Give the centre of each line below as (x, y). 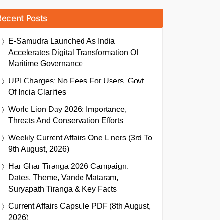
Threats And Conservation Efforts (66, 121)
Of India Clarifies (37, 92)
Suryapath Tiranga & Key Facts (63, 189)
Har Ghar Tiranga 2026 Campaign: (69, 166)
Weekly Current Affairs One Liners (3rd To (80, 138)
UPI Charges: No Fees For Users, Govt (76, 81)
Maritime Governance (46, 64)
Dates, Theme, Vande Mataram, (63, 178)
